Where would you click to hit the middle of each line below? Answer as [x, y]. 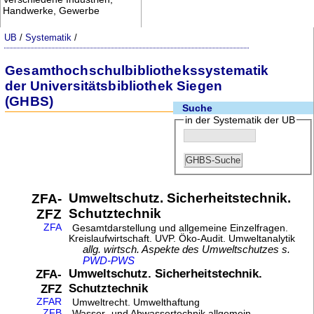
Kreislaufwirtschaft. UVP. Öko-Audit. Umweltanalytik [182, 238]
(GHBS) [29, 101]
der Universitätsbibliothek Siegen [114, 86]
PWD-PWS [109, 260]
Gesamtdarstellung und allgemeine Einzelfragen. [179, 228]
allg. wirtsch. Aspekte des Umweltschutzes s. [187, 249]
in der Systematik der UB [240, 120]
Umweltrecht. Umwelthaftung [135, 302]
